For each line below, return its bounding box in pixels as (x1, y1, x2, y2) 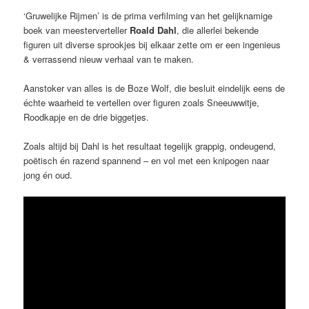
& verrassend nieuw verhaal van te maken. (23, 52, 195, 66)
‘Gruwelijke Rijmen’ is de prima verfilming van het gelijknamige (23, 8, 273, 22)
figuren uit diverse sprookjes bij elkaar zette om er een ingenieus (23, 37, 281, 51)
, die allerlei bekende (177, 23, 259, 37)
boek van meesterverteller (23, 23, 130, 37)
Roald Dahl (130, 23, 177, 37)
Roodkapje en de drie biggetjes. (23, 110, 150, 123)
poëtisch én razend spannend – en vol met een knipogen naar (23, 154, 270, 168)
